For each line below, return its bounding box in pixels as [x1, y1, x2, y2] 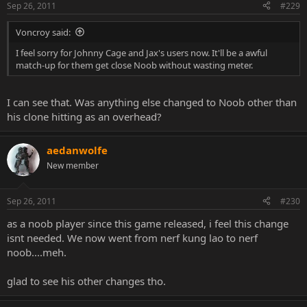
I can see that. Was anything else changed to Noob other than [7, 95, 297, 109]
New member [47, 160, 99, 171]
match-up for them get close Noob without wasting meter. [16, 58, 253, 71]
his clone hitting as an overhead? [7, 110, 162, 123]
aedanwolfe [47, 143, 108, 157]
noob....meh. [7, 245, 66, 259]
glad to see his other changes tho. [7, 273, 166, 288]
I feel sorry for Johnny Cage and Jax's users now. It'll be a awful [16, 46, 267, 59]
